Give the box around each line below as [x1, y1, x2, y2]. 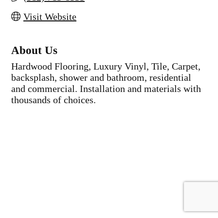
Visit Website [23, 11, 76, 22]
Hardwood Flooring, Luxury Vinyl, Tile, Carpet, [11, 61, 200, 72]
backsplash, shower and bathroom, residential [11, 72, 191, 83]
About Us [11, 44, 57, 57]
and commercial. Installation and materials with [11, 83, 201, 94]
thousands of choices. [11, 94, 96, 106]
